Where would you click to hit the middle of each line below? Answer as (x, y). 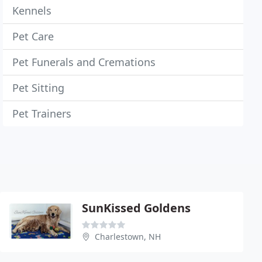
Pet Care (33, 36)
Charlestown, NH (128, 237)
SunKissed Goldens (136, 208)
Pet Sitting (39, 88)
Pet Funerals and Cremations (84, 62)
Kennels (32, 11)
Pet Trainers (42, 113)
